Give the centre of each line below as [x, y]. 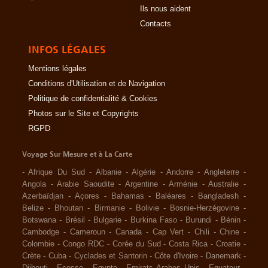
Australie [224, 184]
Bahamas [127, 196]
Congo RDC [83, 244]
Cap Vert [168, 232]
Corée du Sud [136, 244]
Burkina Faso [153, 220]
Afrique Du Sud [57, 172]
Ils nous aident [165, 9]
